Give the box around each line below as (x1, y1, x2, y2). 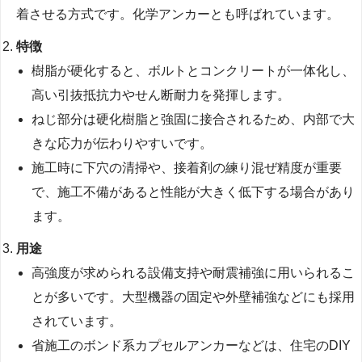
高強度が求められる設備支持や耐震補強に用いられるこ (32, 266, 356, 280)
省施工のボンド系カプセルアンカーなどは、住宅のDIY (32, 339, 351, 353)
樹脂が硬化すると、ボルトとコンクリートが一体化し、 (32, 64, 356, 78)
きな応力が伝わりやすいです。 (32, 137, 213, 151)
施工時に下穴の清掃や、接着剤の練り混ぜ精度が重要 (32, 161, 343, 175)
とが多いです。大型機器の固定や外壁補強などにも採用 (32, 290, 356, 305)
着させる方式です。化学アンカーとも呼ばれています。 (16, 7, 340, 22)
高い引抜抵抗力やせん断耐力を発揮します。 (32, 88, 291, 103)
